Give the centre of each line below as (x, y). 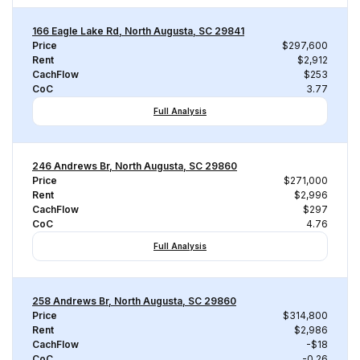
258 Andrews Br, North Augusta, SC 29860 (134, 301)
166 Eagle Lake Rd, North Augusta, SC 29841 (138, 31)
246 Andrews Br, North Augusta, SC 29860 (135, 166)
